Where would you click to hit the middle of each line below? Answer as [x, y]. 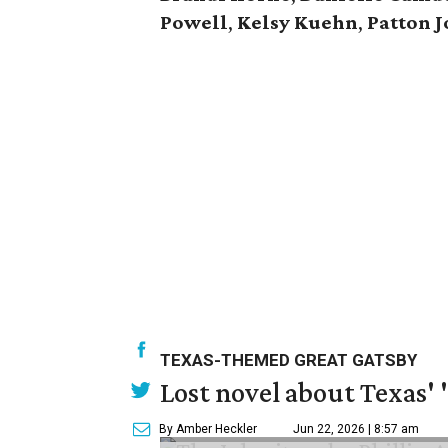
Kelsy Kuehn [295, 22]
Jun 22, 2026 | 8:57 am [356, 429]
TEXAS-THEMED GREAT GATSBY [288, 360]
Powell [194, 22]
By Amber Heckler [208, 429]
